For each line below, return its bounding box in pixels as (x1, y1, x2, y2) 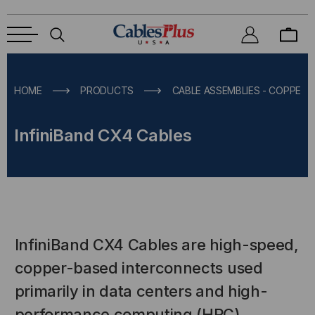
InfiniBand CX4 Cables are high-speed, (14, 236, 299, 254)
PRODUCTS (80, 84, 134, 96)
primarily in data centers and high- (14, 282, 268, 300)
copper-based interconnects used (14, 259, 263, 277)
